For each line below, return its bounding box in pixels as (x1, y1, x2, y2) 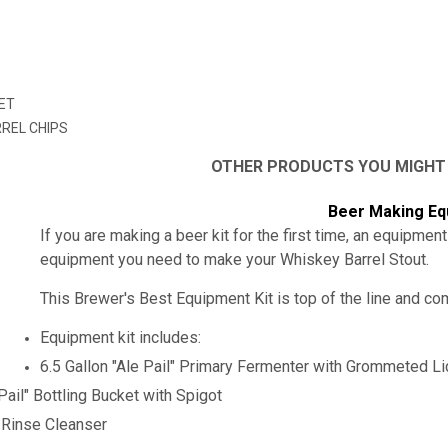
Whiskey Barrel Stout (280, 249, 427, 269)
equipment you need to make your (40, 249, 281, 269)
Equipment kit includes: (40, 327, 206, 347)
